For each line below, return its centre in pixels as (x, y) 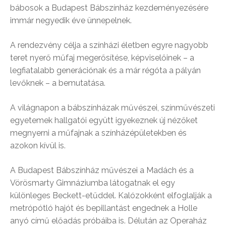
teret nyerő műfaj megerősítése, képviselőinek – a (102, 58)
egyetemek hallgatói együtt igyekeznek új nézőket (104, 120)
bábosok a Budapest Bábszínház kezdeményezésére (109, 8)
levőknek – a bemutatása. (58, 83)
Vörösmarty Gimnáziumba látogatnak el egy (93, 183)
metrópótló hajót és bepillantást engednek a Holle (104, 208)
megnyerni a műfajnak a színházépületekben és (98, 133)
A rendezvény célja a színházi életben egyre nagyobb (109, 45)
